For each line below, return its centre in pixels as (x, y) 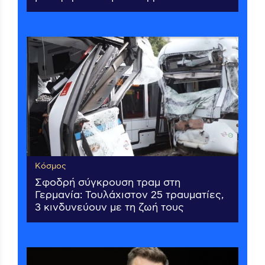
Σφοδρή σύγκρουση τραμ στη (108, 183)
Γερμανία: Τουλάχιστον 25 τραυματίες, (129, 195)
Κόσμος (51, 167)
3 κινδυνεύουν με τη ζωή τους (109, 208)
